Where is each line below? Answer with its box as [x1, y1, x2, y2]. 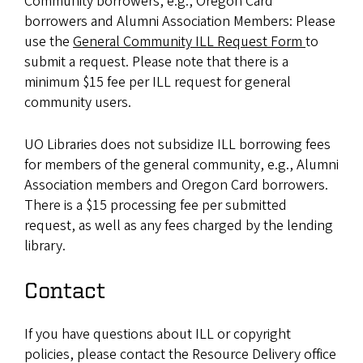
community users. [24, 92, 131, 113]
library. [24, 236, 69, 256]
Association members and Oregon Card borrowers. [24, 175, 328, 195]
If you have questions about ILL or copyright [24, 324, 291, 344]
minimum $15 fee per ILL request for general [24, 72, 291, 92]
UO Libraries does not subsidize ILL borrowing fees [24, 135, 331, 155]
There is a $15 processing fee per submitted [24, 195, 287, 216]
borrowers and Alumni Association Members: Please [24, 11, 335, 32]
